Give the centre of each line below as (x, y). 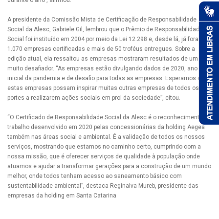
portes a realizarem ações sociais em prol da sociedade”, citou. (94, 98)
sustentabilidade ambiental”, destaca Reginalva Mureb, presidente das (103, 186)
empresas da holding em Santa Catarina (62, 196)
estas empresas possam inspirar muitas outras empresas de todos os (103, 88)
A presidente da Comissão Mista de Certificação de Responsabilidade (102, 20)
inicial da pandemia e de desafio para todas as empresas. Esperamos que (108, 78)
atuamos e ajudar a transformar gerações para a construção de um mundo (109, 166)
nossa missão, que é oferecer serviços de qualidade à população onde (104, 157)
